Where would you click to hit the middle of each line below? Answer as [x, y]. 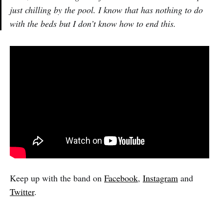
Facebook [121, 178]
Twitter [22, 192]
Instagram [160, 178]
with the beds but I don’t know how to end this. [93, 24]
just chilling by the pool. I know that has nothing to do [106, 10]
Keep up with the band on [57, 178]
